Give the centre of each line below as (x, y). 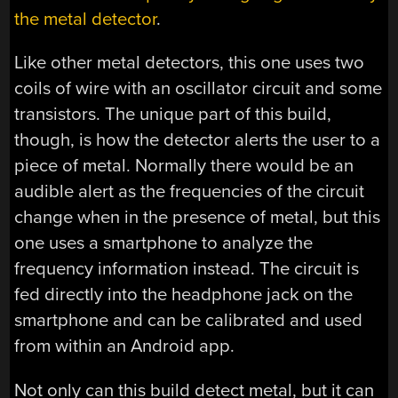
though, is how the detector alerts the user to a (198, 140)
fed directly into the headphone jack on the (184, 295)
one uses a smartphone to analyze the (164, 243)
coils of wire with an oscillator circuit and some (199, 89)
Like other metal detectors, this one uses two (190, 63)
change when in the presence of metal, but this (198, 218)
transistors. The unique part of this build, (173, 115)
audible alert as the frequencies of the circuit (190, 192)
